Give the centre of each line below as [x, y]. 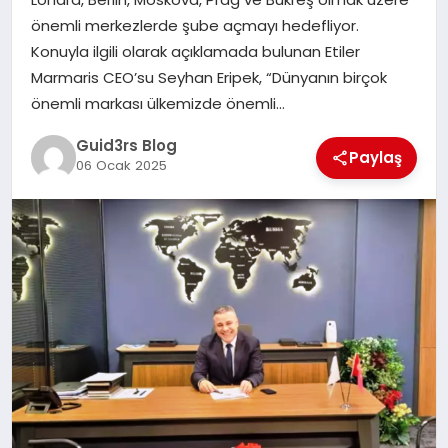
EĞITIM [50, 63]
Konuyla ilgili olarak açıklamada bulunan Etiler [195, 51]
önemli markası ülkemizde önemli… [157, 103]
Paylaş [376, 157]
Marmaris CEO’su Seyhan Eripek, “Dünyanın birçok [208, 77]
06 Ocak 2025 [121, 166]
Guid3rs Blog [126, 146]
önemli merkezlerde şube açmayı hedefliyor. [194, 25]
